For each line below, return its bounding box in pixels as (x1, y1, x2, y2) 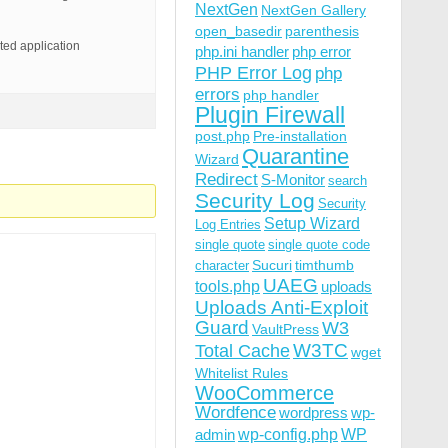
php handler (243, 87, 319, 103)
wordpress (279, 404, 348, 421)
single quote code (268, 237, 370, 252)
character (195, 258, 249, 273)
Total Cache (195, 340, 290, 361)
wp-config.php (238, 425, 338, 443)
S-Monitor (261, 171, 325, 188)
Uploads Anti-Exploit (195, 297, 368, 318)
